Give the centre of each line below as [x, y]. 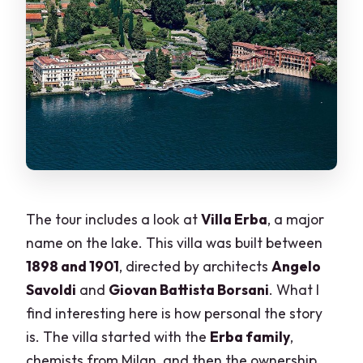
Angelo [297, 267]
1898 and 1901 [73, 267]
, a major [296, 220]
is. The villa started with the [118, 337]
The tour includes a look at [114, 220]
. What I [295, 290]
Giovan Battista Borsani [189, 290]
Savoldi [51, 290]
